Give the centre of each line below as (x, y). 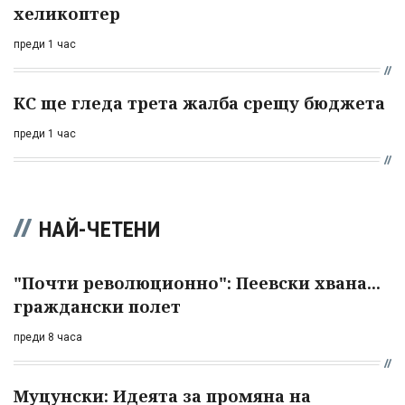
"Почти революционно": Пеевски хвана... (197, 283)
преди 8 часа (48, 337)
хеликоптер (67, 13)
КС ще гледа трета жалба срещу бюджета (199, 103)
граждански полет (97, 306)
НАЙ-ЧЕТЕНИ (99, 229)
